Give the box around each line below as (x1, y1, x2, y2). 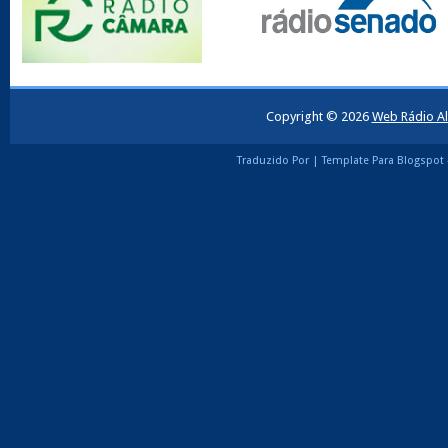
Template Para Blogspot (322, 154, 444, 167)
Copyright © (265, 109, 341, 124)
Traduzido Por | (237, 154, 322, 167)
